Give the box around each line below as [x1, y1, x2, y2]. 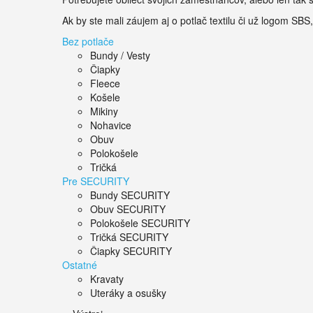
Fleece [90, 76, 120, 90]
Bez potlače [62, 34, 114, 48]
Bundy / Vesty [90, 48, 150, 62]
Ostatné [62, 258, 97, 272]
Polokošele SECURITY [90, 216, 190, 230]
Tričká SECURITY [90, 230, 168, 244]
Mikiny [90, 104, 118, 118]
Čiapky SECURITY [90, 244, 172, 258]
